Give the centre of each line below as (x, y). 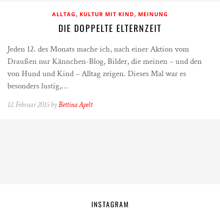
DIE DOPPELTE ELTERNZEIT (110, 28)
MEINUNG (153, 14)
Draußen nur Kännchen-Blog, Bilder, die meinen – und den (105, 61)
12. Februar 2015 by (33, 105)
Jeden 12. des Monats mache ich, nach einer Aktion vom (98, 49)
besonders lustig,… (38, 86)
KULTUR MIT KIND (107, 14)
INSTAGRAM (110, 204)
